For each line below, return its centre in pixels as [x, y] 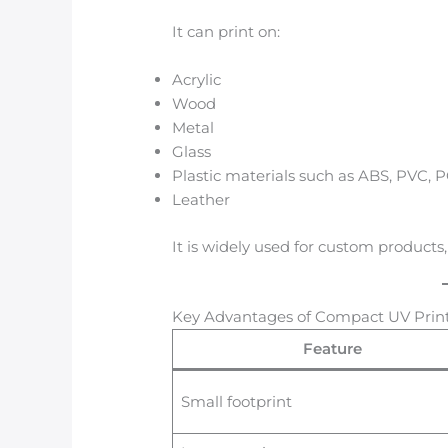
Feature [332, 348]
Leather [201, 200]
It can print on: [226, 32]
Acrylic [197, 80]
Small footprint [236, 401]
